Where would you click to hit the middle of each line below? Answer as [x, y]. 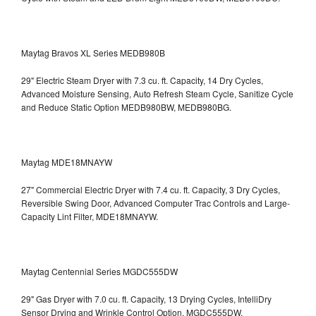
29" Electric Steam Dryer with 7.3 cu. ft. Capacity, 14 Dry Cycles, [142, 80]
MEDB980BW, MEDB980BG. [176, 107]
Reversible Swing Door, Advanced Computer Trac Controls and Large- [156, 202]
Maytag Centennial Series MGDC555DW [99, 271]
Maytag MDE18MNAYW [67, 162]
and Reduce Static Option [71, 107]
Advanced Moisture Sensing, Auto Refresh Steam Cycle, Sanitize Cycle [157, 93]
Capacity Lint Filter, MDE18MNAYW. [90, 216]
